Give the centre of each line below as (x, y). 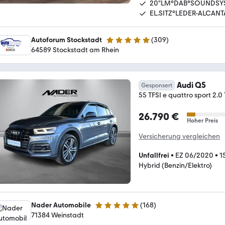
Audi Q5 (191, 85)
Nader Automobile (61, 205)
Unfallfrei (154, 155)
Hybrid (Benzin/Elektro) (175, 165)
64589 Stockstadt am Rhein (75, 50)
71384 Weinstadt (58, 215)
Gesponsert (157, 85)
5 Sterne (108, 209)
